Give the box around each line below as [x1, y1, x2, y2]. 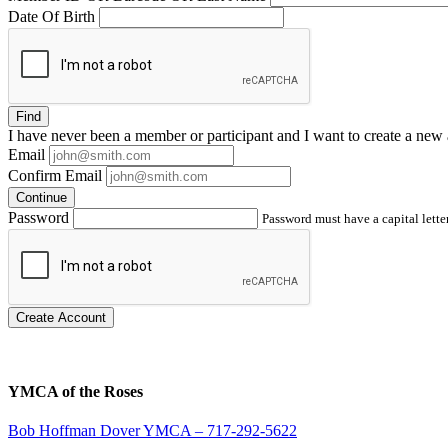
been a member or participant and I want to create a [86, 126, 416, 144]
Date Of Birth [8, 7, 95, 25]
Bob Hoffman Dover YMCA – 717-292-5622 [8, 422, 297, 440]
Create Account [16, 309, 106, 325]
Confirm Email [8, 166, 102, 184]
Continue [16, 189, 67, 205]
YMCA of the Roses [8, 382, 143, 400]
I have [8, 126, 51, 144]
